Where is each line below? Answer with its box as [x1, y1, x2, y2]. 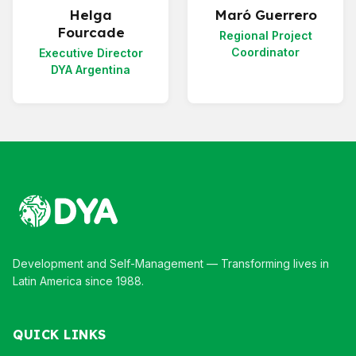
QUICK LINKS [13, 327, 106, 343]
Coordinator [231, 45, 300, 60]
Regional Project [219, 29, 312, 43]
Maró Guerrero [214, 6, 317, 24]
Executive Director [38, 46, 143, 60]
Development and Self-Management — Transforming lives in [13, 257, 329, 271]
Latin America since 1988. [13, 274, 144, 288]
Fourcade [56, 24, 125, 41]
